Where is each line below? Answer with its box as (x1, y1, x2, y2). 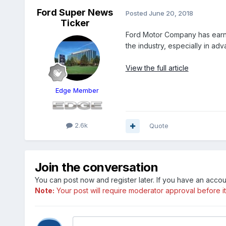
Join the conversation (34, 160, 158, 175)
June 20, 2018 (148, 9, 193, 17)
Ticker (60, 18, 90, 29)
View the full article (125, 64, 189, 73)
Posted (125, 9, 149, 17)
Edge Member (55, 86, 99, 95)
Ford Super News (37, 7, 114, 18)
